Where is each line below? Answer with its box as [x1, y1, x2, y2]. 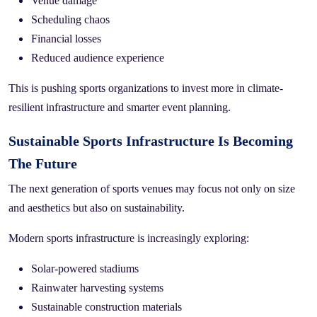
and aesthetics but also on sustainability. [8, 201, 185, 214]
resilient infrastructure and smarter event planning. [8, 100, 231, 113]
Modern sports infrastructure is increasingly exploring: [8, 231, 249, 244]
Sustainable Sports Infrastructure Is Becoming [8, 132, 293, 149]
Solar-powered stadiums [31, 262, 139, 275]
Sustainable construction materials [31, 300, 182, 313]
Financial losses [31, 32, 101, 45]
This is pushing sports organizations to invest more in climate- [8, 81, 283, 94]
